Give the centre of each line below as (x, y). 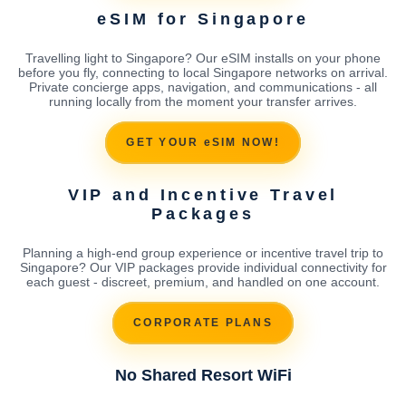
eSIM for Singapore (203, 19)
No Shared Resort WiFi (203, 375)
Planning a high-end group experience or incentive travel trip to (203, 252)
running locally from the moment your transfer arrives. (203, 101)
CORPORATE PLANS (203, 323)
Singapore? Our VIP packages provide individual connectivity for (203, 267)
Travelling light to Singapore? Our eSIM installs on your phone (203, 58)
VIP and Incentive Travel (203, 194)
